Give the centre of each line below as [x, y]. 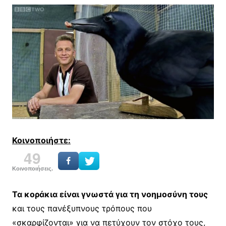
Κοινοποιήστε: [41, 140]
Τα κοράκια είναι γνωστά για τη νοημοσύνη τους [110, 194]
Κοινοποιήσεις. [32, 168]
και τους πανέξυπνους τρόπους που [82, 208]
